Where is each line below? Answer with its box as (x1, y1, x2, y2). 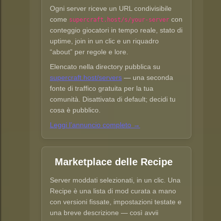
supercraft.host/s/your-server (69, 16, 169, 24)
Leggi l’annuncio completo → (50, 121, 140, 129)
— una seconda (122, 74, 173, 82)
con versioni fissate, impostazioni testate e (50, 198, 182, 206)
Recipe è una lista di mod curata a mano (50, 187, 176, 195)
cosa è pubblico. (50, 106, 101, 114)
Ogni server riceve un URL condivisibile (50, 4, 172, 13)
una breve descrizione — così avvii (50, 209, 158, 217)
